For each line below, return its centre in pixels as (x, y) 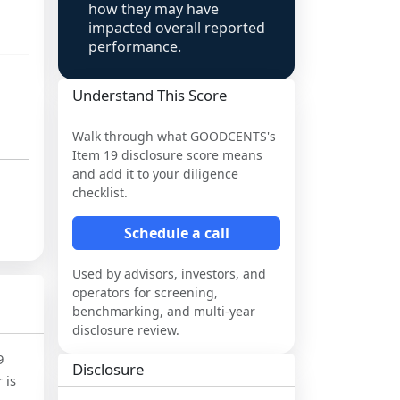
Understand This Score (150, 95)
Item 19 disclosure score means (167, 155)
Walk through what (131, 136)
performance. (135, 46)
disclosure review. (126, 330)
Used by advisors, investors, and (169, 274)
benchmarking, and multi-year (164, 311)
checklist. (100, 192)
